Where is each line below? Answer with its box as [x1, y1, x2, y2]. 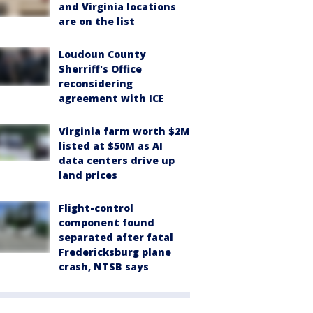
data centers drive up [59, 154, 175, 167]
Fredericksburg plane [59, 245, 171, 259]
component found [59, 216, 154, 229]
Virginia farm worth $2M [59, 124, 190, 138]
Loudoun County [59, 48, 146, 61]
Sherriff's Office [59, 62, 142, 75]
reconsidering [59, 77, 133, 90]
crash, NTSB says [59, 260, 149, 273]
